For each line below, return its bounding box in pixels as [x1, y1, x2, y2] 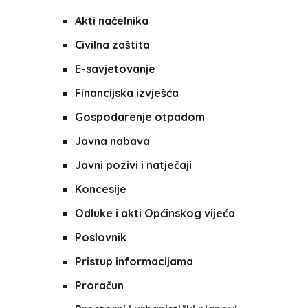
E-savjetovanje [74, 62, 155, 76]
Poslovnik [74, 230, 126, 244]
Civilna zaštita [74, 38, 150, 52]
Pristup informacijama [74, 254, 193, 268]
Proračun [74, 278, 124, 292]
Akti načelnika [74, 14, 148, 27]
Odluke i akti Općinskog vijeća [74, 206, 235, 220]
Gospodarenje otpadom [74, 110, 205, 124]
